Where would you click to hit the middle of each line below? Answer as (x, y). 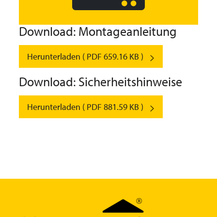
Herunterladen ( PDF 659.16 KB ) (85, 57)
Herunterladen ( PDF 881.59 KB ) (85, 107)
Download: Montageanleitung (98, 31)
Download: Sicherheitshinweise (101, 82)
